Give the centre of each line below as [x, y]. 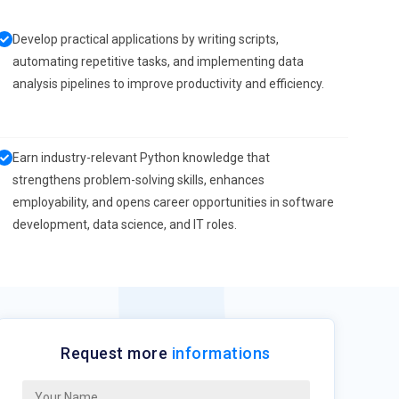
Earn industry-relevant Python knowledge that [141, 158]
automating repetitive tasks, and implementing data [158, 61]
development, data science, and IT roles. [125, 224]
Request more [116, 353]
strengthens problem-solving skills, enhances [138, 180]
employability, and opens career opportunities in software [173, 202]
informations [221, 353]
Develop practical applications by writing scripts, [146, 39]
